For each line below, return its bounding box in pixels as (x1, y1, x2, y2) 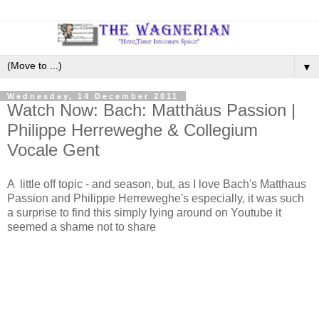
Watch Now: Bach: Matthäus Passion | (7, 100, 296, 120)
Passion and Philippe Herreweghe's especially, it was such (7, 192, 304, 204)
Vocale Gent (7, 140, 100, 159)
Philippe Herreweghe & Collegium (7, 120, 258, 140)
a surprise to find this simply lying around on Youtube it (7, 206, 281, 219)
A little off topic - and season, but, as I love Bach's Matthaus (7, 177, 306, 190)
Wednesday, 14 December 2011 (7, 91, 179, 100)
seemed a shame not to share (7, 220, 156, 233)
